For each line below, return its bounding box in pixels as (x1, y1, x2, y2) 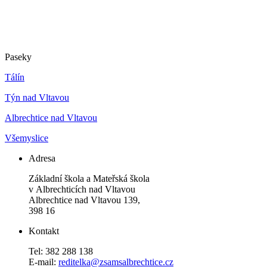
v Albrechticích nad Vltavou (29, 184, 135, 195)
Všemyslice (5, 133, 48, 144)
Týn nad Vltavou (5, 92, 69, 103)
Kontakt (29, 226, 59, 237)
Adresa (29, 153, 55, 164)
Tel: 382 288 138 (29, 246, 93, 257)
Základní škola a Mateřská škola (29, 173, 150, 184)
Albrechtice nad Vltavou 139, (29, 195, 140, 206)
